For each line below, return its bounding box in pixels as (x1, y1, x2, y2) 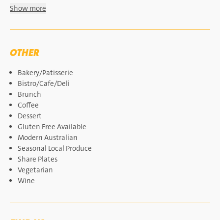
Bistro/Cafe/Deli (18, 79, 70, 88)
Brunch (18, 89, 41, 99)
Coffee (18, 100, 39, 110)
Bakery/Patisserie (18, 68, 73, 78)
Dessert (18, 111, 42, 121)
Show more (10, 3, 46, 13)
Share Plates (18, 154, 57, 164)
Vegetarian (18, 165, 53, 175)
